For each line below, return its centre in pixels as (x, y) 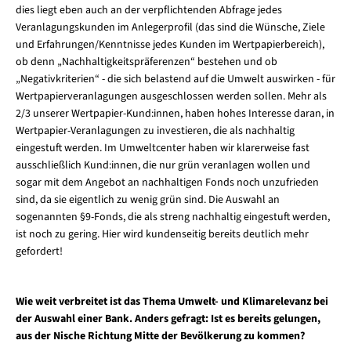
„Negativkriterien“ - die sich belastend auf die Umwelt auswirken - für (175, 80)
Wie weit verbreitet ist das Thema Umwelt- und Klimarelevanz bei (172, 302)
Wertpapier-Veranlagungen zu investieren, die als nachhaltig (155, 131)
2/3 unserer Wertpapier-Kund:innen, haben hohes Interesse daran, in (175, 114)
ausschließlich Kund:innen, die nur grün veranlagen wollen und (163, 166)
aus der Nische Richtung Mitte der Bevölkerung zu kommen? (160, 337)
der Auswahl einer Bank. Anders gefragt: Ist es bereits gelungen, (168, 319)
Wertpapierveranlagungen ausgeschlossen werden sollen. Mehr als (171, 97)
